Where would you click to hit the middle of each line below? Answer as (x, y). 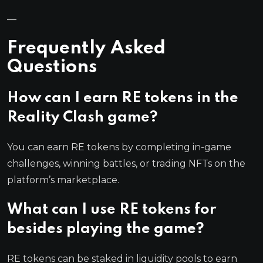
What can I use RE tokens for (112, 210)
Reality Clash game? (82, 117)
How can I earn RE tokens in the (123, 98)
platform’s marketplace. (63, 180)
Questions (52, 67)
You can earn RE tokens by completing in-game (119, 147)
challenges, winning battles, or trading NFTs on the (126, 163)
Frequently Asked (86, 48)
